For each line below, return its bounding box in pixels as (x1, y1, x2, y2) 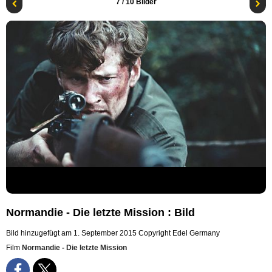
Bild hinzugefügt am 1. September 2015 (6, 229, 137, 238)
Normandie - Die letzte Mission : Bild (6, 206, 195, 219)
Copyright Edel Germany (138, 229, 220, 238)
